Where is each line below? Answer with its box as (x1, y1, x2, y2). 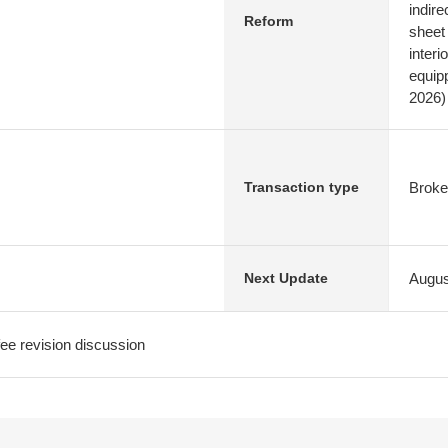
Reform (244, 12, 293, 29)
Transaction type (244, 179, 359, 195)
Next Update (244, 270, 328, 286)
